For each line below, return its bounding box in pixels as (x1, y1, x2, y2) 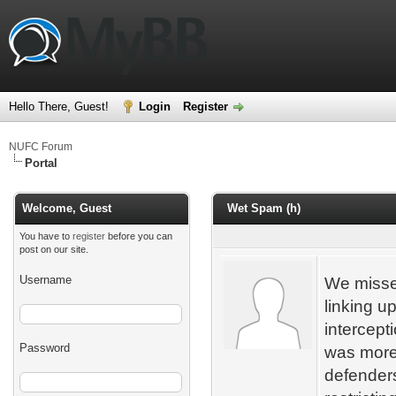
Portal (25, 156, 57, 170)
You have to (19, 231, 72, 241)
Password (19, 341, 70, 354)
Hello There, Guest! (9, 100, 112, 113)
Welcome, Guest (22, 202, 111, 215)
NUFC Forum (9, 141, 72, 153)
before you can (105, 231, 172, 241)
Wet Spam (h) (227, 202, 301, 215)
